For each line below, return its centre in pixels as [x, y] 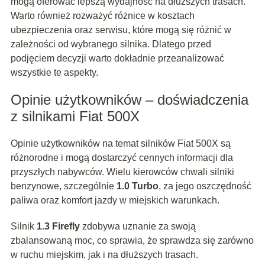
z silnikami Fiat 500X [75, 117]
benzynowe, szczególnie [63, 186]
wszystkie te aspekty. [54, 73]
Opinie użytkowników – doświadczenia [129, 100]
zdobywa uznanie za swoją [138, 227]
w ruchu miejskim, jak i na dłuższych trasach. [104, 255]
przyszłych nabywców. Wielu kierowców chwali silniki [122, 172]
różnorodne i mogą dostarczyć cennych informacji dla [122, 158]
